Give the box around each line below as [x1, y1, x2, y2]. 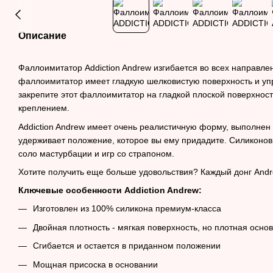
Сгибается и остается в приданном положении [33, 241, 221, 251]
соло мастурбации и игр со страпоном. [18, 148, 174, 158]
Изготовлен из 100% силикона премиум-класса [33, 204, 221, 214]
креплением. [18, 103, 69, 113]
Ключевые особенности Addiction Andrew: [18, 185, 202, 196]
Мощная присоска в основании [33, 259, 158, 269]
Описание [18, 30, 66, 41]
